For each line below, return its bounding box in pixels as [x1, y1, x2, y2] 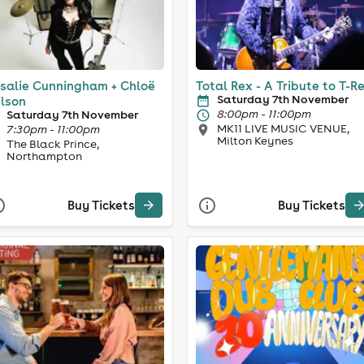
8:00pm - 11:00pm [217, 106, 311, 121]
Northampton [6, 148, 82, 163]
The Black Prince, [6, 136, 99, 151]
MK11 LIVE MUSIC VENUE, [217, 120, 349, 136]
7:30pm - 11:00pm [6, 121, 100, 136]
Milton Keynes [217, 132, 293, 148]
